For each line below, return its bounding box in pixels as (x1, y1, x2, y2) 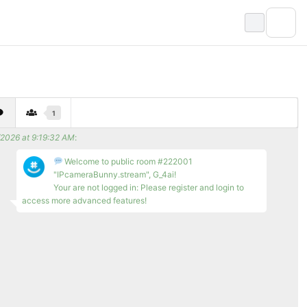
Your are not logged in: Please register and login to (53, 182, 244, 193)
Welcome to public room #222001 (62, 156, 193, 167)
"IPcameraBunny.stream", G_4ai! (53, 169, 176, 180)
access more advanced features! (21, 195, 147, 206)
